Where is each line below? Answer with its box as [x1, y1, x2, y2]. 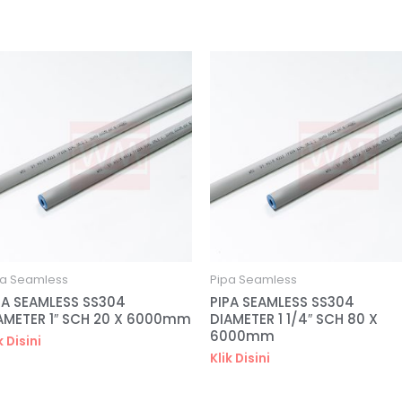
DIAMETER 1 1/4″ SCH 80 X [209, 309, 378, 328]
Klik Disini [209, 350, 270, 368]
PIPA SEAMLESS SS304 [209, 292, 354, 311]
